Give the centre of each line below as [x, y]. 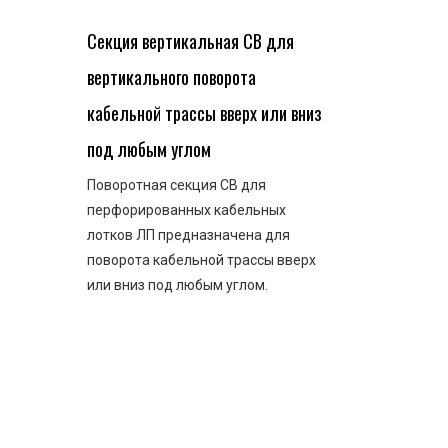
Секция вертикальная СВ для [190, 40]
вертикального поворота [171, 76]
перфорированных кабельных [186, 209]
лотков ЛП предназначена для [188, 234]
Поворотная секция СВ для [176, 184]
